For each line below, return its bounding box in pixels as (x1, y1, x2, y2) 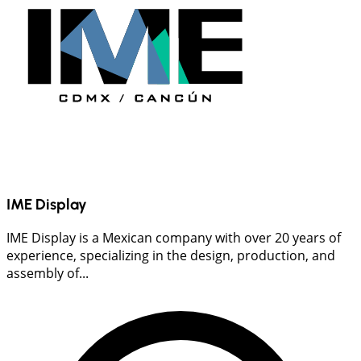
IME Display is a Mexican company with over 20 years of (6, 229, 341, 247)
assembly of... (6, 264, 89, 283)
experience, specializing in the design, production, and (6, 247, 335, 265)
